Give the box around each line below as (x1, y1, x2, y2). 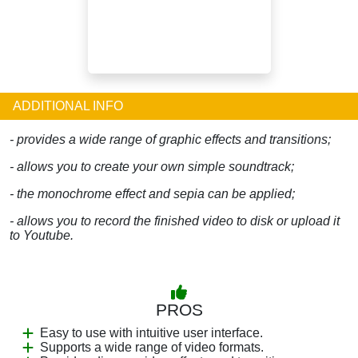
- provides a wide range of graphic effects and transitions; (10, 132, 331, 146)
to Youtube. (10, 228, 74, 242)
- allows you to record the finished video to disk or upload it (10, 213, 340, 228)
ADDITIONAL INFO (13, 98, 123, 113)
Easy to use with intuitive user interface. (40, 325, 263, 340)
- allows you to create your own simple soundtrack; (10, 159, 294, 173)
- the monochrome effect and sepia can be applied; (10, 186, 295, 201)
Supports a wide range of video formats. (40, 340, 264, 354)
